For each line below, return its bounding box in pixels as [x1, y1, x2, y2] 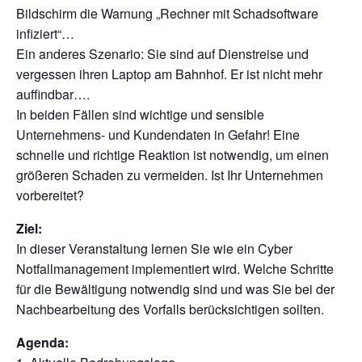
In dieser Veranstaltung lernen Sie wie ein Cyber [16, 238, 293, 258]
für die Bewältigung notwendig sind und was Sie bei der [16, 279, 335, 298]
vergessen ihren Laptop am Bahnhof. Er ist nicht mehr [16, 64, 322, 83]
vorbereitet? [16, 185, 84, 204]
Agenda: [16, 332, 69, 351]
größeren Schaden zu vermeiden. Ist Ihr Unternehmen [16, 165, 323, 184]
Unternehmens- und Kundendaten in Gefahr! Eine [16, 124, 300, 144]
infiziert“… [16, 23, 74, 43]
